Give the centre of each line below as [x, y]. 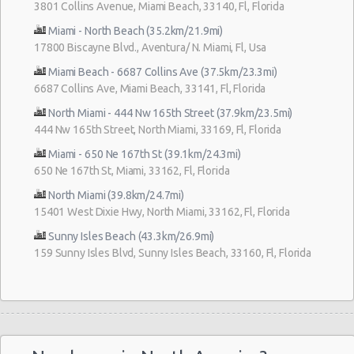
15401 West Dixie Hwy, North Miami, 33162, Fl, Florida [162, 211]
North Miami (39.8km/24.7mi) [116, 195]
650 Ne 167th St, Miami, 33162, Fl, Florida [132, 170]
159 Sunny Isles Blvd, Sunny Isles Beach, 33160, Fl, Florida [173, 252]
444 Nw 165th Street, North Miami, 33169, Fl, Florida [158, 129]
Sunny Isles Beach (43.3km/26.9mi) [132, 236]
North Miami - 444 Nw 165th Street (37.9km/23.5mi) [171, 113]
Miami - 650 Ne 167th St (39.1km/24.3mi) [145, 154]
